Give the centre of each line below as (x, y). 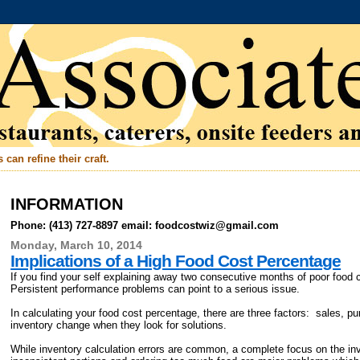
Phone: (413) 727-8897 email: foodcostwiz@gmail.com (145, 225)
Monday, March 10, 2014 (77, 245)
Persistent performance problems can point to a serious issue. (155, 288)
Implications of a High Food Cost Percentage (176, 260)
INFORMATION (67, 204)
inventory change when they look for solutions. (119, 325)
